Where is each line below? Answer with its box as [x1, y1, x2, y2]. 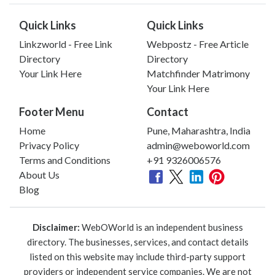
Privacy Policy [19, 139, 79, 151]
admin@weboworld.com [147, 139, 250, 151]
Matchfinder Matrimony [147, 67, 250, 79]
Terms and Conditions [19, 153, 110, 166]
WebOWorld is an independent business [79, 221, 243, 233]
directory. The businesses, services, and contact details [26, 236, 249, 247]
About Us [19, 168, 60, 180]
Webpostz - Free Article [147, 37, 249, 50]
